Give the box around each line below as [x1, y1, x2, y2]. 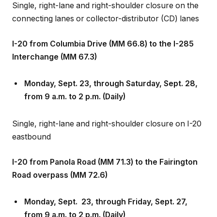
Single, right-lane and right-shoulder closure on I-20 [12, 106, 201, 115]
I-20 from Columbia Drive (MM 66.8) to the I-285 [12, 26, 194, 35]
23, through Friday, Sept [79, 184, 172, 194]
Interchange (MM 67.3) [12, 39, 97, 48]
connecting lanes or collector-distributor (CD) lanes [12, 1, 199, 11]
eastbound [12, 119, 51, 128]
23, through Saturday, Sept [77, 66, 181, 76]
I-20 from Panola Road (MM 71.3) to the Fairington [12, 144, 198, 154]
